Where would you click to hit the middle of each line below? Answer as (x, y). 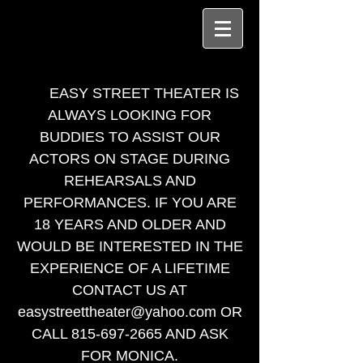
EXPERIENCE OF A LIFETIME (130, 268)
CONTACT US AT (130, 290)
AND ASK (195, 334)
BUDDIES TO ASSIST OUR (130, 137)
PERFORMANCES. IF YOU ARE (130, 203)
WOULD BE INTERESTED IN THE (130, 246)
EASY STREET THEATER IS (144, 93)
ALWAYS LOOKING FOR (130, 115)
